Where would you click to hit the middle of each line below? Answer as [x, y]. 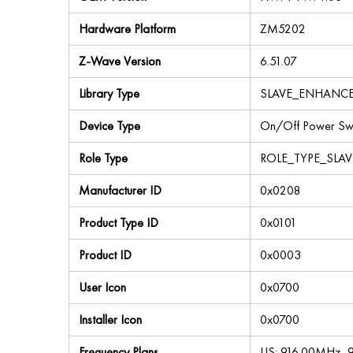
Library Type [109, 93]
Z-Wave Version [120, 61]
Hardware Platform [127, 29]
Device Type [110, 126]
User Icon [102, 287]
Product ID [105, 255]
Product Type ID [119, 223]
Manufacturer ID [120, 190]
